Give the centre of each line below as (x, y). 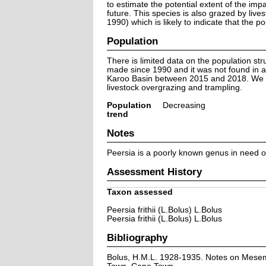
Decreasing (184, 105)
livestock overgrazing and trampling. (174, 87)
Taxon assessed (140, 192)
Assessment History (154, 171)
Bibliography (137, 237)
